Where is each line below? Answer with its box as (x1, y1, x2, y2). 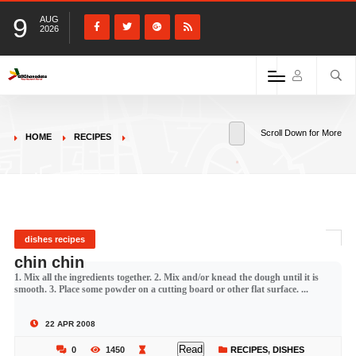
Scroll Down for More (261, 128, 342, 137)
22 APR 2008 (42, 319, 95, 328)
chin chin (14, 253, 84, 271)
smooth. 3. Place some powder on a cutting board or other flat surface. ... (14, 284, 308, 295)
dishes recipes (24, 234, 85, 244)
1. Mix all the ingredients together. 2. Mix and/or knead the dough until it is (14, 272, 319, 283)
